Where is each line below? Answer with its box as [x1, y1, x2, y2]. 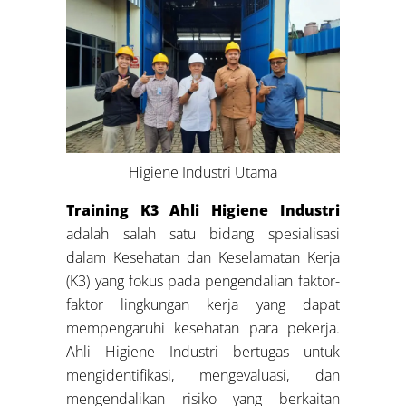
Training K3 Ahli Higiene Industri [66, 199, 340, 220]
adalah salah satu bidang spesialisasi [66, 223, 340, 244]
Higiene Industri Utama [128, 161, 277, 182]
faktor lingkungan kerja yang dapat [66, 294, 340, 314]
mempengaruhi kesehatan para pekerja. [66, 317, 340, 338]
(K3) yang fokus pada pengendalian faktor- [66, 270, 340, 291]
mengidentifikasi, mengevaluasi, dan [66, 364, 340, 385]
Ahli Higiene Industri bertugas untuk [66, 341, 340, 362]
